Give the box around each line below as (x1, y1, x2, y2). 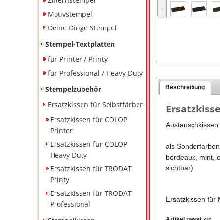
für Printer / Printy (48, 54, 108, 64)
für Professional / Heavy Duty (48, 68, 143, 78)
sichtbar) (165, 164, 193, 172)
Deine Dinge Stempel (48, 23, 117, 32)
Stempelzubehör (45, 84, 102, 94)
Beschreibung (165, 84, 205, 91)
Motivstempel (48, 9, 93, 19)
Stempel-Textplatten (45, 39, 115, 49)
